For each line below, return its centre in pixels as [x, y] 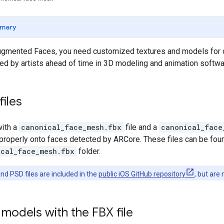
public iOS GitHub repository [142, 174]
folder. [88, 151]
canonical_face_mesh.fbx [71, 127]
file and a [141, 127]
